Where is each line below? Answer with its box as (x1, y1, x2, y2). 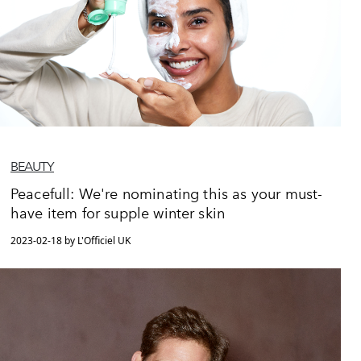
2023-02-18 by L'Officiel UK (10, 234, 131, 248)
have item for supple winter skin (10, 205, 226, 223)
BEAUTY (10, 159, 54, 175)
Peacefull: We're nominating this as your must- (10, 185, 323, 204)
